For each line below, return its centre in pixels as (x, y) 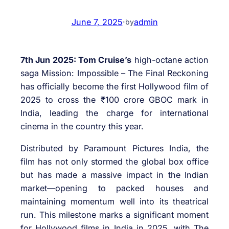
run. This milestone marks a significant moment (114, 214)
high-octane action (170, 60)
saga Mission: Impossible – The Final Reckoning (114, 73)
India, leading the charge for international (114, 113)
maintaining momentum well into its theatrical (114, 201)
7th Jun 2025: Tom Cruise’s (76, 60)
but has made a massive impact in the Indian (114, 175)
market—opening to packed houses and (114, 188)
